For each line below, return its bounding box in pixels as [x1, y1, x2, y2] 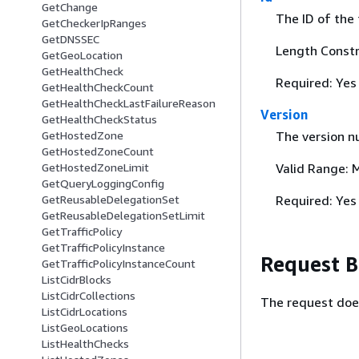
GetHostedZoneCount [42, 144, 154, 159]
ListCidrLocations [42, 305, 127, 319]
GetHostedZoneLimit [42, 160, 149, 175]
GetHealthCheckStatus [42, 112, 157, 127]
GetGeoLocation [42, 48, 123, 63]
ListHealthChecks [42, 337, 129, 351]
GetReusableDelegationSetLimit [42, 208, 205, 223]
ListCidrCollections [42, 288, 135, 303]
